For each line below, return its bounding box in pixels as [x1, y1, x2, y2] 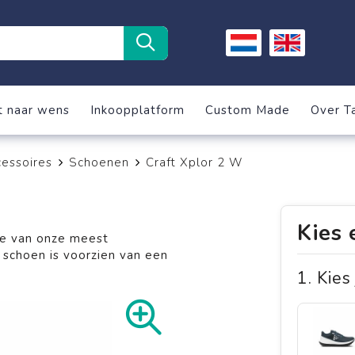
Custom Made [204, 102, 290, 118]
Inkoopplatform [90, 102, 185, 118]
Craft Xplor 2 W [145, 155, 242, 170]
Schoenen [68, 155, 129, 170]
